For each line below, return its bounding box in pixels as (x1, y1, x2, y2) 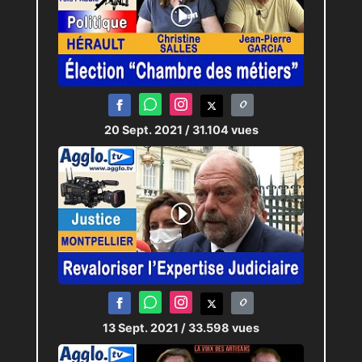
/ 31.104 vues (184, 122, 259, 137)
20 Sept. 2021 (103, 122, 185, 137)
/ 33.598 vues (181, 320, 259, 335)
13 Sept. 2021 (103, 320, 181, 335)
